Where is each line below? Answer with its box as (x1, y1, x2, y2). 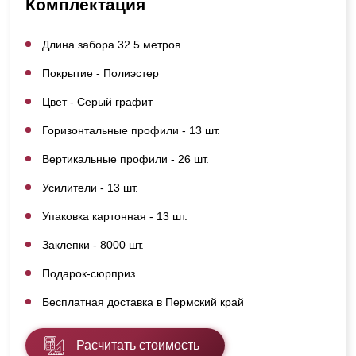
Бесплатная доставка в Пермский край (42, 295, 244, 308)
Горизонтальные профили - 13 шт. (42, 123, 220, 137)
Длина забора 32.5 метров (42, 37, 180, 51)
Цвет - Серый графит (42, 95, 153, 108)
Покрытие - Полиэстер (42, 66, 159, 79)
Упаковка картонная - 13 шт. (42, 209, 188, 222)
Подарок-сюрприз (42, 266, 135, 280)
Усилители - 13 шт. (42, 180, 138, 194)
